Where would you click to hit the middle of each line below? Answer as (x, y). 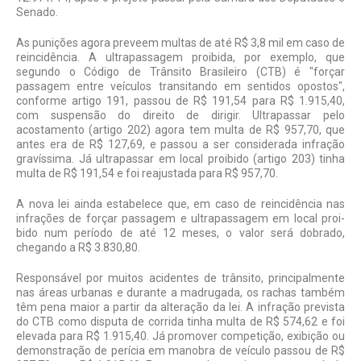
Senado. (37, 12)
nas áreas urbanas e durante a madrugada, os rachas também (180, 292)
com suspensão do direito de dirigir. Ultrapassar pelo (180, 115)
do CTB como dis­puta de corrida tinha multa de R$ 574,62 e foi (180, 321)
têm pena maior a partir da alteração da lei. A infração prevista (180, 307)
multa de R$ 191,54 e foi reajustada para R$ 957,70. (147, 173)
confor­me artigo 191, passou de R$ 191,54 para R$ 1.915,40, (180, 100)
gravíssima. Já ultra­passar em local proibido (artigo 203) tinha (180, 158)
